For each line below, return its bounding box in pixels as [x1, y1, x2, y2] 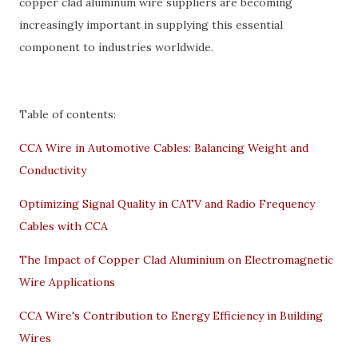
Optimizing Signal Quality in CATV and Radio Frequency [19, 197, 315, 211]
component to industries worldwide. [19, 40, 213, 54]
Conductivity [19, 163, 86, 177]
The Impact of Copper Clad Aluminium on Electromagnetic [19, 253, 333, 267]
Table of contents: [19, 107, 116, 121]
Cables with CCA [19, 219, 108, 233]
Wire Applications [19, 275, 115, 289]
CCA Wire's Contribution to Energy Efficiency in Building [19, 308, 323, 323]
